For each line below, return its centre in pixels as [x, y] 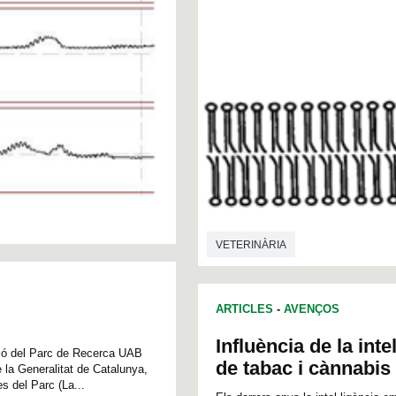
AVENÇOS [312, 308]
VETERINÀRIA [251, 244]
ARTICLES [244, 308]
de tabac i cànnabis [303, 368]
